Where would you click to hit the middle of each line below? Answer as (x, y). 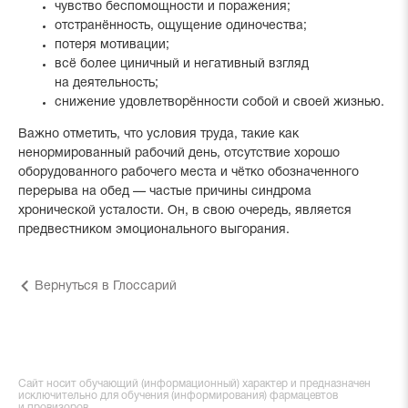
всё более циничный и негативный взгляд (182, 64)
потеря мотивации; (112, 45)
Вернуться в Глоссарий (106, 286)
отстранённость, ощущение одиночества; (181, 26)
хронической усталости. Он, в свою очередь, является (185, 211)
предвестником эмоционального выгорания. (154, 230)
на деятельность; (107, 83)
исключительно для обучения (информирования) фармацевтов (178, 396)
